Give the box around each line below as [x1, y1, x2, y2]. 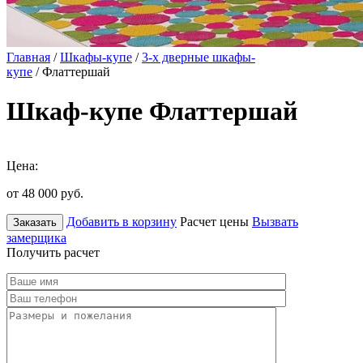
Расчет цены [180, 214, 249, 228]
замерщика [6, 230, 66, 245]
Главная [6, 50, 50, 64]
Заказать [13, 216, 57, 228]
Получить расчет [6, 245, 100, 259]
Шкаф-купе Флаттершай [6, 96, 297, 126]
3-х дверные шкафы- [142, 50, 255, 64]
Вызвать [252, 214, 298, 228]
